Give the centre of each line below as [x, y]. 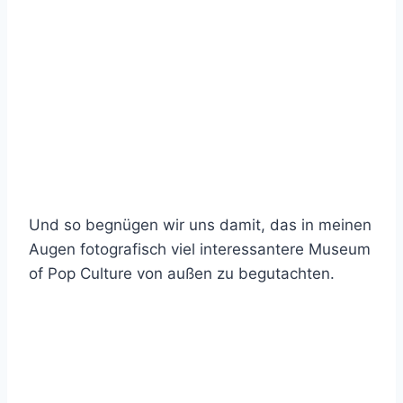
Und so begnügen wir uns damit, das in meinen [200, 225]
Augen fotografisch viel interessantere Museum [200, 249]
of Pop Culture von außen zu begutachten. [182, 273]
